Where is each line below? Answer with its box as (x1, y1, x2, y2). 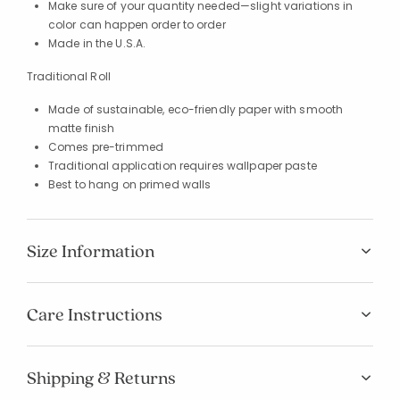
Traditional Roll (27, 69, 111, 84)
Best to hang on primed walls (48, 177, 212, 192)
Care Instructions (27, 303, 162, 326)
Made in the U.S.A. (48, 36, 146, 51)
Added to (154, 299, 207, 315)
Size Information (27, 239, 154, 262)
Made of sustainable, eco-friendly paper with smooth (48, 102, 344, 117)
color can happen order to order (48, 17, 226, 32)
